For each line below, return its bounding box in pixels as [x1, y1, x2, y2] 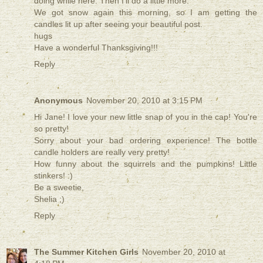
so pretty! [34, 124, 69, 134]
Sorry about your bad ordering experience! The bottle [34, 136, 257, 146]
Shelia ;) [34, 194, 65, 204]
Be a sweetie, [34, 183, 84, 193]
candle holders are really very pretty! [34, 147, 170, 157]
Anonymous [34, 96, 83, 106]
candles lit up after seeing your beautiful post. [34, 19, 203, 29]
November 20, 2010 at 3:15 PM [86, 96, 203, 106]
